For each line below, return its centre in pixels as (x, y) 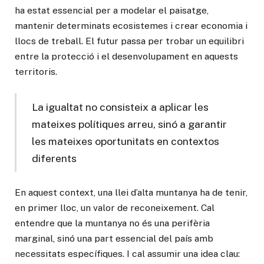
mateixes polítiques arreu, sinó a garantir (130, 124)
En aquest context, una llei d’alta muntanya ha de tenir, (131, 193)
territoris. (36, 72)
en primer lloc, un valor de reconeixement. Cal (115, 208)
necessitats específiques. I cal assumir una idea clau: (127, 254)
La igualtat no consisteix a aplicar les (121, 107)
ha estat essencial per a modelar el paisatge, (112, 11)
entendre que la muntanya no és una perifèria (112, 223)
